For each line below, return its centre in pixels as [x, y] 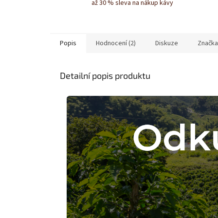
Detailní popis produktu [105, 76]
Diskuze [167, 44]
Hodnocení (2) [116, 44]
